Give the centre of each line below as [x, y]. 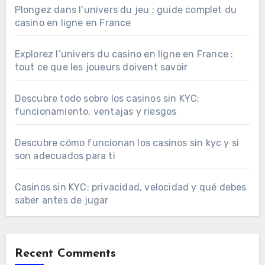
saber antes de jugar [62, 200]
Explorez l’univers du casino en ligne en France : [124, 54]
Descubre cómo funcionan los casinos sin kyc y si [127, 143]
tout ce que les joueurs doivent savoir [101, 67]
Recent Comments [65, 253]
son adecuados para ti [65, 156]
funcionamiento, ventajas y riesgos [96, 111]
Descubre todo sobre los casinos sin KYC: [107, 98]
